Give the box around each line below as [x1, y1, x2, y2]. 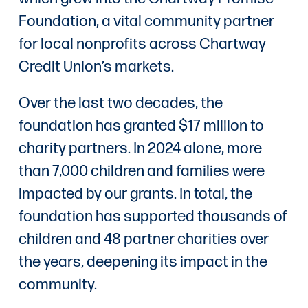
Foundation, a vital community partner [18, 12, 274, 31]
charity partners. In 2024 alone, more [18, 139, 262, 158]
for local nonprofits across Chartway [18, 34, 266, 54]
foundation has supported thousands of [18, 207, 287, 226]
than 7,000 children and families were [18, 162, 265, 181]
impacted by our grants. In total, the [18, 184, 252, 203]
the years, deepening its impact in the [18, 252, 267, 272]
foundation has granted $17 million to [18, 116, 264, 135]
